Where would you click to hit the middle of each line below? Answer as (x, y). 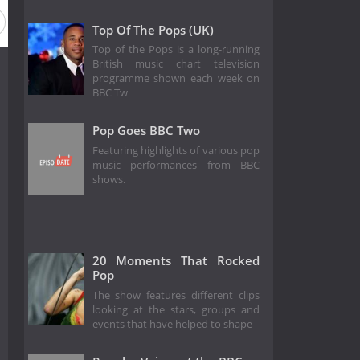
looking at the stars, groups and (176, 309)
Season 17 (147, 22)
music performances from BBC (176, 165)
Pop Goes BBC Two (146, 131)
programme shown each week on (176, 79)
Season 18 (66, 22)
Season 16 (227, 22)
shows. (108, 179)
